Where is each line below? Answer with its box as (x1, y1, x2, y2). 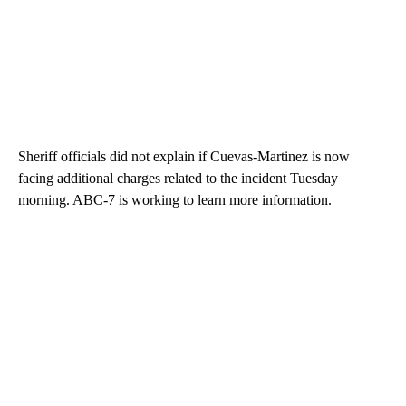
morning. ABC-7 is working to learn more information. (18, 191, 332, 208)
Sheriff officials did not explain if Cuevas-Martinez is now (18, 148, 350, 164)
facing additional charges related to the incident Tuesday (18, 169, 338, 186)
